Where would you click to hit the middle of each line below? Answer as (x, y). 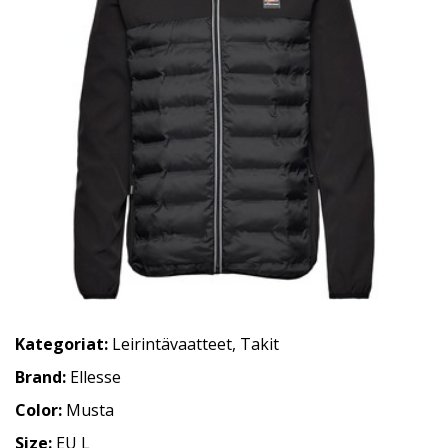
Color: (40, 410)
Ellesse (95, 377)
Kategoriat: (61, 344)
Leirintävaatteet (172, 344)
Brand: (42, 377)
